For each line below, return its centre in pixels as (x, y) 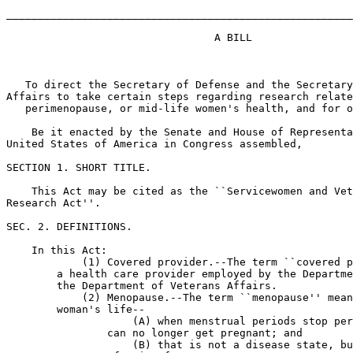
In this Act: (57, 250)
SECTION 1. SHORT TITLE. (79, 167)
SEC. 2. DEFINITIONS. (69, 227)
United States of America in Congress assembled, (154, 144)
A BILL (129, 37)
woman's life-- (76, 309)
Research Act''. (54, 203)
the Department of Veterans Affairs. (142, 286)
